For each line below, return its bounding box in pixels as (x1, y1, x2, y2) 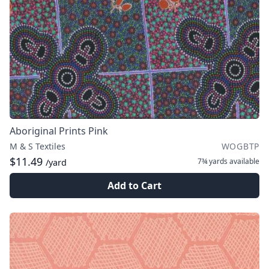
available (228, 156, 259, 166)
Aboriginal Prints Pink (10, 124, 108, 138)
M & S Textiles (10, 141, 65, 152)
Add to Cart (107, 179, 162, 192)
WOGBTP (221, 141, 259, 152)
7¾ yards (198, 156, 228, 166)
